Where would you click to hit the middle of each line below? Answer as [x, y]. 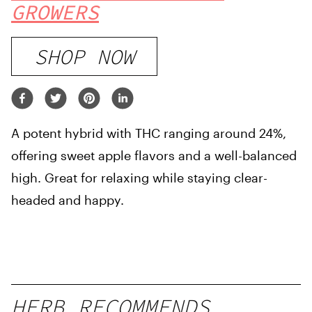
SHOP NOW [84, 56]
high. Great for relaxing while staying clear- [139, 178]
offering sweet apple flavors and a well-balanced [154, 155]
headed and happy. [68, 200]
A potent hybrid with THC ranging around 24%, [149, 133]
